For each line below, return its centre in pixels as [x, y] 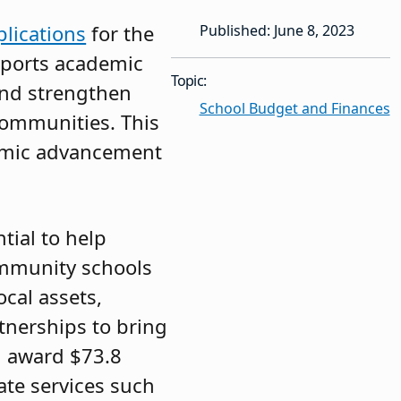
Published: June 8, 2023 [277, 30]
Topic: [188, 80]
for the [120, 33]
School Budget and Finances [294, 108]
